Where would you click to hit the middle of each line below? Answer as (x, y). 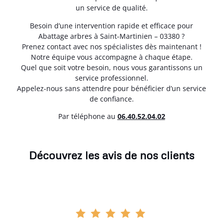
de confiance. (111, 99)
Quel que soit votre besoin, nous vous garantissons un (111, 67)
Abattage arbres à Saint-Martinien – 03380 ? (111, 36)
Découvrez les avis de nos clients (111, 155)
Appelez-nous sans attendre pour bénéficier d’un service (111, 88)
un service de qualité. (111, 8)
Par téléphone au (88, 116)
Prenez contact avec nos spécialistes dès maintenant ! (111, 46)
